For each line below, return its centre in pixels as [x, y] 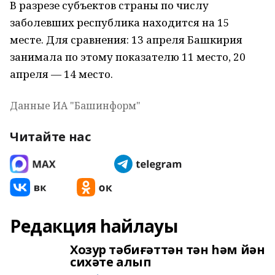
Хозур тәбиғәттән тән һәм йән [168, 250]
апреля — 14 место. [61, 74]
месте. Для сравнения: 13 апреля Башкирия [126, 40]
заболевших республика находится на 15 [120, 22]
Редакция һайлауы [94, 226]
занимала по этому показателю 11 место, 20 [128, 57]
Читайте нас [50, 137]
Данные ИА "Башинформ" [75, 106]
